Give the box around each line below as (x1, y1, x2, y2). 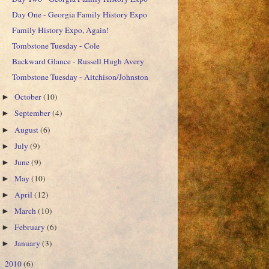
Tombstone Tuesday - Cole (11, 40, 100, 52)
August (14, 124, 41, 135)
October (14, 91, 44, 103)
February (14, 222, 47, 233)
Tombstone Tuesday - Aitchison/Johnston (11, 71, 148, 83)
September (14, 107, 53, 119)
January (14, 238, 43, 249)
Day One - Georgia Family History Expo (11, 8, 147, 20)
